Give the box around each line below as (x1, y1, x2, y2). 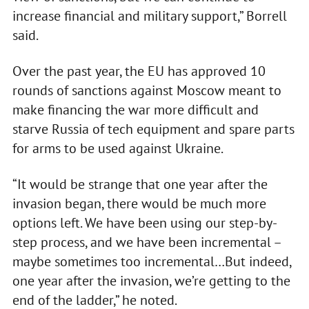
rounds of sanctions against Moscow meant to (12, 81, 281, 100)
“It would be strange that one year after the (12, 175, 268, 194)
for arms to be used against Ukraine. (12, 139, 223, 158)
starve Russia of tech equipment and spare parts (12, 120, 295, 139)
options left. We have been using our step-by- (12, 214, 277, 232)
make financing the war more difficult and (12, 101, 259, 119)
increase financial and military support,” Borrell (12, 7, 287, 26)
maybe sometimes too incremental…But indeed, (12, 252, 291, 271)
